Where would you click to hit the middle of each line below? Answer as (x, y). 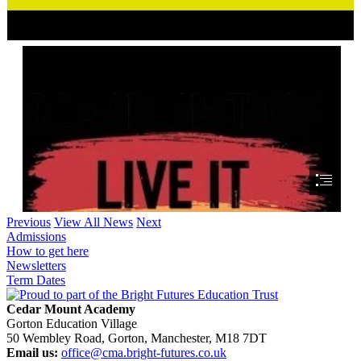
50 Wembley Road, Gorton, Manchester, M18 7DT (137, 338)
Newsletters (36, 265)
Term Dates (36, 280)
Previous (29, 222)
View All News (93, 222)
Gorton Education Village (72, 323)
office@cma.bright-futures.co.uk (144, 352)
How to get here (48, 251)
